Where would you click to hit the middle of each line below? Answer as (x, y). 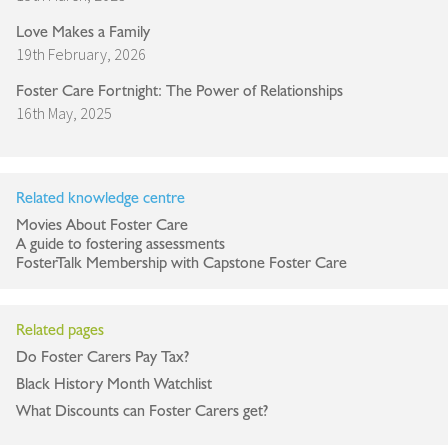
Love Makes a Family (85, 32)
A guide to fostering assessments (120, 244)
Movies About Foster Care (102, 225)
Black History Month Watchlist (114, 384)
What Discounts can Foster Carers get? (142, 411)
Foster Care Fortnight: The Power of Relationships (179, 91)
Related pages (60, 330)
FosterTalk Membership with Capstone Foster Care (181, 263)
